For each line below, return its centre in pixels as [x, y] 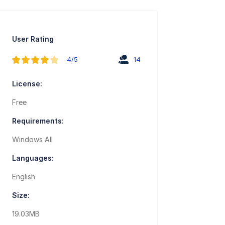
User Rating [33, 39]
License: [27, 84]
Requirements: [38, 121]
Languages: [33, 158]
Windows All [33, 140]
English [24, 177]
